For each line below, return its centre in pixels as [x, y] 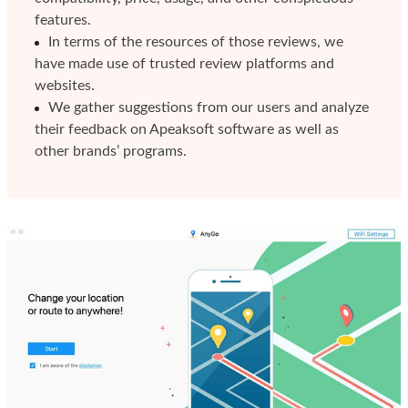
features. [63, 20]
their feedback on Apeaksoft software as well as [187, 130]
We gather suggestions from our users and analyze [209, 108]
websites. [65, 86]
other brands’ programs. [111, 152]
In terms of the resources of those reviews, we [196, 42]
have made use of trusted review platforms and [184, 64]
